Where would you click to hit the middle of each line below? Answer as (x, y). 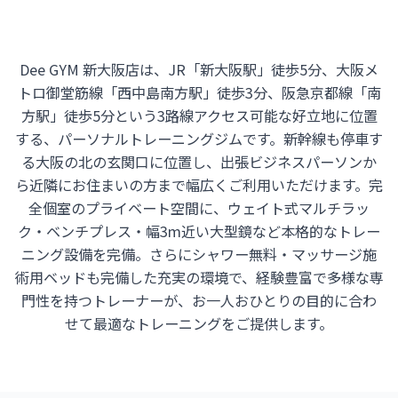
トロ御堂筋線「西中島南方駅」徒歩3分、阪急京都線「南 (199, 92)
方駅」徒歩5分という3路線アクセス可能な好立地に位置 (199, 115)
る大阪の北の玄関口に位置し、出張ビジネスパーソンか (199, 161)
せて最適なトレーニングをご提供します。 (199, 323)
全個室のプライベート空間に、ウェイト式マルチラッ (199, 207)
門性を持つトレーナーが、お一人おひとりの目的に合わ (199, 300)
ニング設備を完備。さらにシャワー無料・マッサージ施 (199, 254)
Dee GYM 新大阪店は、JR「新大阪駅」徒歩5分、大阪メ (199, 69)
